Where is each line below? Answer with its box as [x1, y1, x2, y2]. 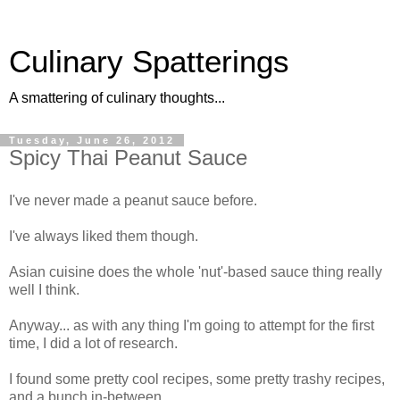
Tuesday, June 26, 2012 [9, 135, 175, 146]
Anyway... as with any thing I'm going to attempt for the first [9, 317, 374, 333]
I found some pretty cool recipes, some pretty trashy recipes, [9, 371, 385, 387]
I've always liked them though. [9, 228, 198, 244]
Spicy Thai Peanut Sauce [9, 146, 247, 170]
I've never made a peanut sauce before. [9, 192, 257, 208]
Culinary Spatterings [9, 45, 289, 79]
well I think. [9, 281, 79, 297]
